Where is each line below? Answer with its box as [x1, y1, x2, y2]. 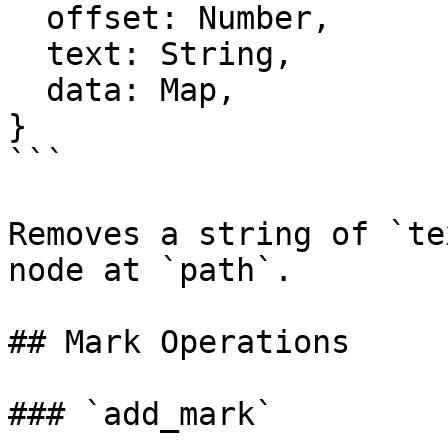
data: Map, [8, 72, 46, 108]
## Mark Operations [8, 324, 350, 360]
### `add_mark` [8, 396, 274, 432]
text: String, [8, 36, 46, 72]
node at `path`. [8, 252, 293, 288]
